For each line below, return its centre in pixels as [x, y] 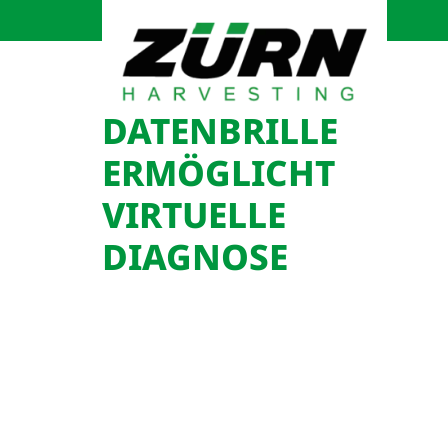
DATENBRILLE [220, 130]
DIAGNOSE [195, 256]
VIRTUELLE [194, 214]
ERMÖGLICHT [218, 172]
